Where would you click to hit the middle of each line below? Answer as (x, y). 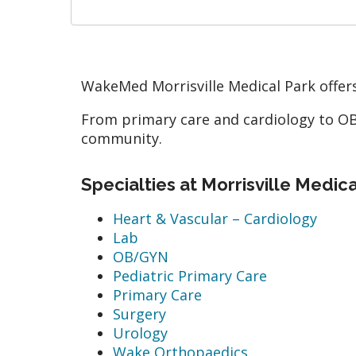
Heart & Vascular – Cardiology (215, 218)
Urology (140, 333)
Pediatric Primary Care (190, 275)
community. (124, 138)
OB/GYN (141, 256)
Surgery (139, 313)
